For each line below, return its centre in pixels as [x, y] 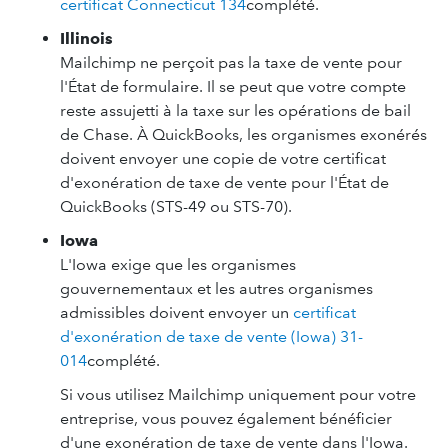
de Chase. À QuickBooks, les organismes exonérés [243, 134]
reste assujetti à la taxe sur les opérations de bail [235, 110]
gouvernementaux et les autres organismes [216, 288]
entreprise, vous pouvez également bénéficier [226, 418]
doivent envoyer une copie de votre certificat [223, 158]
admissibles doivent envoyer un [176, 312]
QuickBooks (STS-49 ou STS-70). [176, 206]
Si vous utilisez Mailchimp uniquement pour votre [238, 394]
